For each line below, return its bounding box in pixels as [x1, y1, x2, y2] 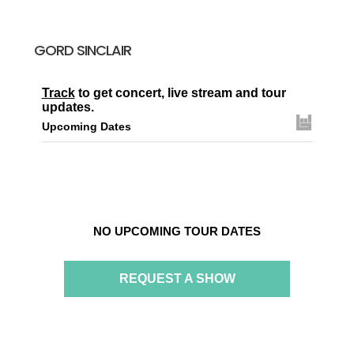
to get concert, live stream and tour [74, 86, 286, 100]
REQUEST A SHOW [119, 272, 235, 286]
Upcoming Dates [41, 120, 131, 134]
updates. [41, 100, 94, 115]
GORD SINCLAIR [33, 40, 131, 61]
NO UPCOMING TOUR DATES [93, 224, 261, 239]
